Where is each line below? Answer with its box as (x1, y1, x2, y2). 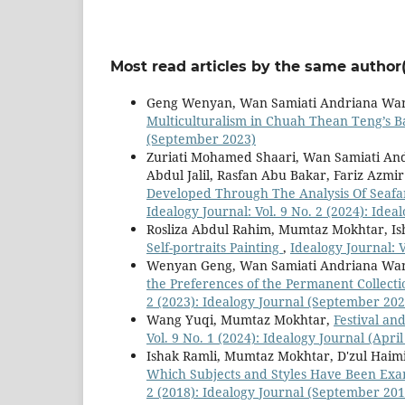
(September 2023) (146, 129, 256, 147)
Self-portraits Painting (146, 238, 283, 256)
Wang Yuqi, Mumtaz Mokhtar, (146, 310, 334, 328)
